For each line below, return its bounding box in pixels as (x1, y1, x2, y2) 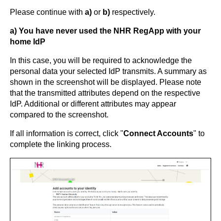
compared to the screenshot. (10, 110, 109, 119)
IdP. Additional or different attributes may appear (10, 99, 176, 108)
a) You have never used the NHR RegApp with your (10, 26, 201, 35)
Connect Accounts (123, 129, 193, 138)
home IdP (10, 37, 45, 46)
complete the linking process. (10, 140, 111, 148)
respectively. (110, 7, 155, 16)
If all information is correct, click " (10, 129, 123, 138)
